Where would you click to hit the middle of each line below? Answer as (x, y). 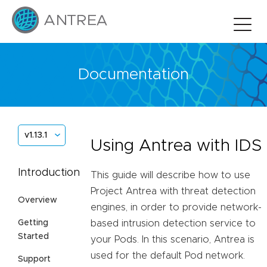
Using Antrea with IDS (176, 146)
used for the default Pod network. (168, 256)
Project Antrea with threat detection (173, 192)
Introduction (49, 173)
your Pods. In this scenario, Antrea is (173, 240)
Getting (33, 223)
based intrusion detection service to (173, 224)
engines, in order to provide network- (176, 208)
